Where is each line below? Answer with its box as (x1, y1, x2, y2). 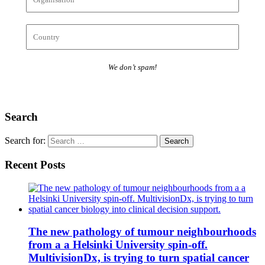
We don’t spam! (108, 62, 157, 72)
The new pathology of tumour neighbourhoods (28, 225, 256, 238)
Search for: (5, 135, 46, 146)
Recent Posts (5, 158, 65, 171)
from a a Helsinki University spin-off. (28, 238, 208, 251)
